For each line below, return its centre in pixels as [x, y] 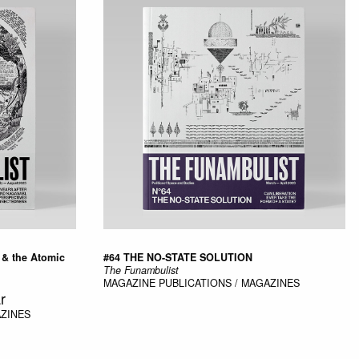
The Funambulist [141, 270]
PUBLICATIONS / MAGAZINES [229, 282]
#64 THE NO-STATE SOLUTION [177, 257]
